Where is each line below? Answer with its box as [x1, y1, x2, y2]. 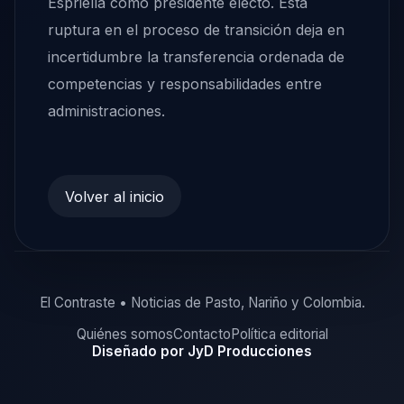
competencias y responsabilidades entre [48, 75, 322, 94]
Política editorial [230, 325, 328, 343]
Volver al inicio [65, 187, 165, 206]
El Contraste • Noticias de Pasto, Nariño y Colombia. [39, 294, 365, 312]
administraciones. [48, 102, 165, 121]
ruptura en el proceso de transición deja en [48, 21, 344, 40]
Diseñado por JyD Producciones [92, 342, 312, 360]
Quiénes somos [76, 325, 173, 343]
